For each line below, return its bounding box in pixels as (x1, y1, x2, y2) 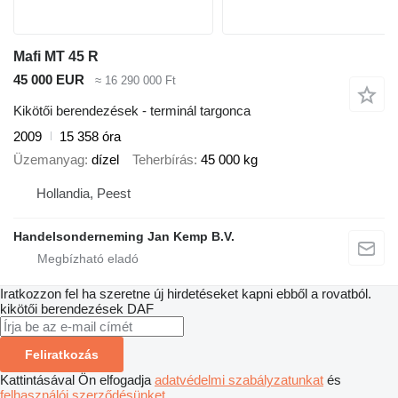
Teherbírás (132, 152, 194, 168)
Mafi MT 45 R (13, 48, 99, 64)
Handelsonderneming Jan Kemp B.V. (13, 228, 235, 243)
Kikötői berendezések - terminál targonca (13, 102, 251, 118)
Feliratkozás (25, 346, 99, 362)
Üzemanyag (13, 152, 84, 168)
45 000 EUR (13, 71, 84, 87)
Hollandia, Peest (36, 185, 131, 201)
